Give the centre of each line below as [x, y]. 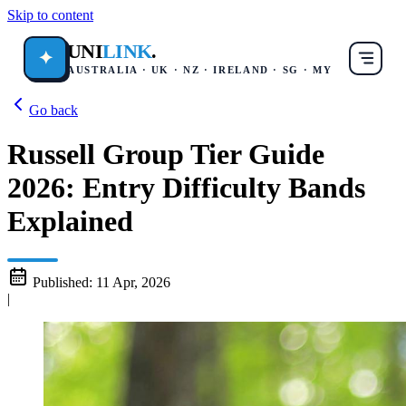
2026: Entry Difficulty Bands [186, 188]
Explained [70, 222]
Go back [53, 110]
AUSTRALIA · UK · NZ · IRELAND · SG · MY [200, 69]
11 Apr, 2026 [133, 282]
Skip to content [50, 15]
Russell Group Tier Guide [166, 155]
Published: [63, 282]
